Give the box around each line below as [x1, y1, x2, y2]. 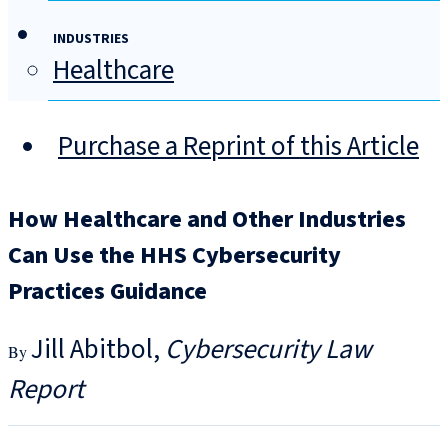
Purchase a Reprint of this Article [58, 127, 419, 167]
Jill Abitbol [31, 330, 153, 370]
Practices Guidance [8, 274, 207, 310]
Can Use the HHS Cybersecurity [8, 238, 341, 274]
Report [8, 370, 84, 410]
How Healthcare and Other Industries [8, 202, 406, 238]
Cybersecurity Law [165, 330, 372, 370]
